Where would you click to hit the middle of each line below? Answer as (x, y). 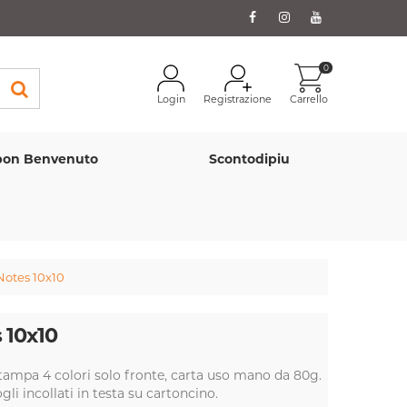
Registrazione (238, 99)
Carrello (309, 99)
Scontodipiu (249, 159)
